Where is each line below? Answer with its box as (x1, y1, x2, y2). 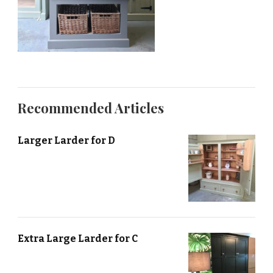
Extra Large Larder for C (18, 233, 138, 245)
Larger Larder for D (18, 135, 115, 147)
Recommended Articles (18, 99, 164, 118)
